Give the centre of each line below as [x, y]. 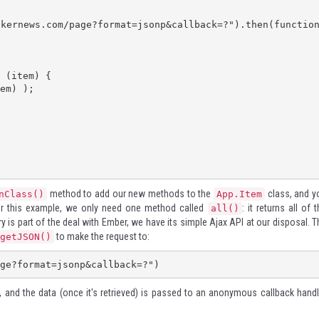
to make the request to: [102, 236]
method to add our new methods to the [130, 194]
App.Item [239, 194]
